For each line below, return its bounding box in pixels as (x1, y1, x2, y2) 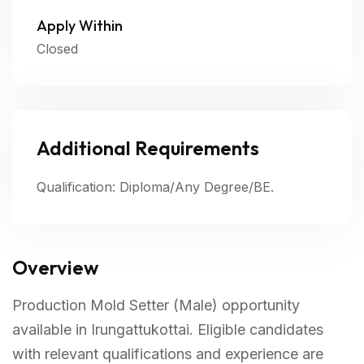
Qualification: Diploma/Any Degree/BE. (37, 179, 274, 195)
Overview (12, 255, 98, 279)
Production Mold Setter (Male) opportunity (12, 297, 300, 314)
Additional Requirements (37, 136, 259, 160)
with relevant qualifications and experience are (12, 345, 323, 362)
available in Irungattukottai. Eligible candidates (12, 321, 323, 338)
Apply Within (37, 16, 123, 35)
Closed (37, 41, 78, 57)
